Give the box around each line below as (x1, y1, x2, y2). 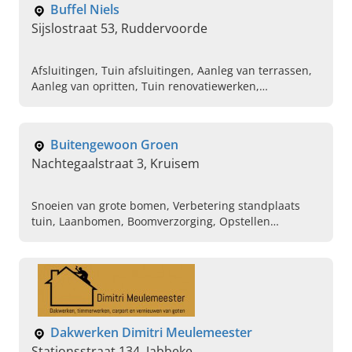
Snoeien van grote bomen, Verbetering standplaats (31, 198, 300, 214)
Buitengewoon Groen (50, 136, 178, 154)
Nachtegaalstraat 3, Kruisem (31, 155, 200, 173)
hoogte (31, 245, 68, 261)
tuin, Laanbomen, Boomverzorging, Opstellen (31, 214, 270, 229)
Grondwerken (31, 94, 103, 110)
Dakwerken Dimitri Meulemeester (50, 324, 252, 342)
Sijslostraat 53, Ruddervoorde (31, 20, 207, 38)
